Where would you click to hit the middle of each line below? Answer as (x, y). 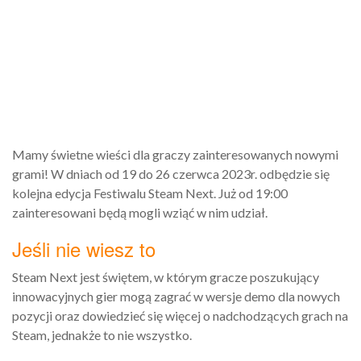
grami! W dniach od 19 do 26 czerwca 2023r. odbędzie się (171, 173)
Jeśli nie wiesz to (84, 248)
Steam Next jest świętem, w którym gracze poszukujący (166, 276)
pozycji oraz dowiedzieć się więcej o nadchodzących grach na (180, 315)
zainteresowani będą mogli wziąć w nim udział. (140, 212)
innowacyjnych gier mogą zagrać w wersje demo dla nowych (176, 296)
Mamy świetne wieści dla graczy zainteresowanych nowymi (175, 154)
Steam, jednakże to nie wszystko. (102, 334)
